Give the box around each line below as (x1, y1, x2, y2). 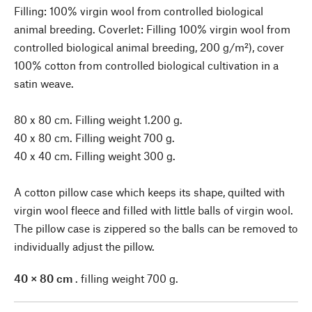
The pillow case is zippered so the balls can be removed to (14, 221, 298, 235)
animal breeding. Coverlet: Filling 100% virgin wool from (14, 22, 290, 36)
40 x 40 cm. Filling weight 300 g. (14, 148, 175, 162)
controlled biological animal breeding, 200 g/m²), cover (14, 40, 284, 54)
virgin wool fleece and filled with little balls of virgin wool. (14, 203, 293, 217)
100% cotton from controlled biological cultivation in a (14, 58, 279, 72)
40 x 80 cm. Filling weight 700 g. (14, 130, 175, 144)
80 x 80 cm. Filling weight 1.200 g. (14, 112, 182, 126)
